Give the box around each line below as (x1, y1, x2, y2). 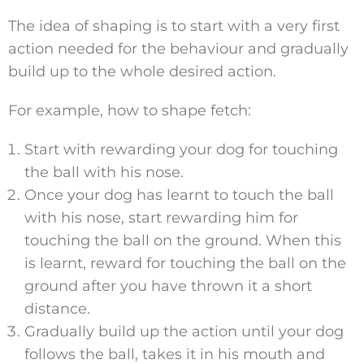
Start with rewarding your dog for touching (24, 141, 338, 159)
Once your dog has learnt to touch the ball (24, 186, 334, 205)
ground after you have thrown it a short (24, 277, 312, 296)
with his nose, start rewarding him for (24, 209, 298, 227)
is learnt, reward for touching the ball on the (24, 254, 346, 273)
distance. (24, 300, 90, 318)
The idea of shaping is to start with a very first (8, 17, 340, 36)
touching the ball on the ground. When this (24, 232, 341, 250)
